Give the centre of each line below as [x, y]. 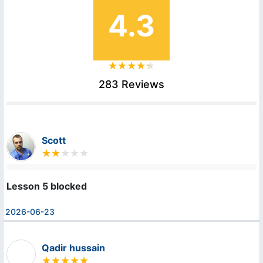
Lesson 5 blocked [47, 186]
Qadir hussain [73, 248]
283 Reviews [131, 85]
